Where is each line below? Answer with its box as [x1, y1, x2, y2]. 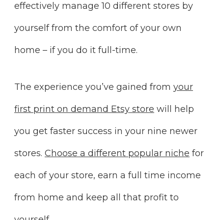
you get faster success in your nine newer [14, 125, 197, 137]
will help [154, 103, 194, 114]
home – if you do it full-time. [14, 44, 137, 55]
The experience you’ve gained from [14, 81, 173, 92]
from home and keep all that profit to [14, 192, 179, 203]
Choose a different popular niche [45, 147, 190, 159]
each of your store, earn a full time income [14, 169, 201, 181]
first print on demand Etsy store [14, 103, 154, 114]
